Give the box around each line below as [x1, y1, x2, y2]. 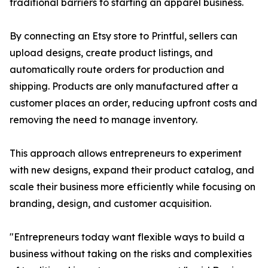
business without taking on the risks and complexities [10, 248, 252, 260]
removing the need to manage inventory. [10, 114, 197, 126]
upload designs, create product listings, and [10, 47, 213, 59]
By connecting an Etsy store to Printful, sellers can [10, 30, 237, 42]
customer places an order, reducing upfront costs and [10, 97, 257, 109]
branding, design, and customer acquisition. [10, 197, 211, 210]
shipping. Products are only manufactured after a [10, 80, 238, 93]
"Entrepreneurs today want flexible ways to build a [10, 231, 245, 243]
